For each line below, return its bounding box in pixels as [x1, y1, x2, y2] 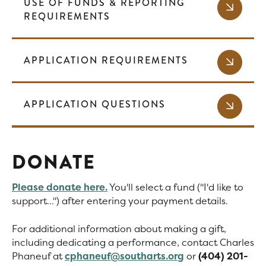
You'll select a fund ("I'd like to [107, 180, 243, 194]
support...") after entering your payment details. [12, 194, 228, 207]
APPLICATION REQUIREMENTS [24, 53, 188, 67]
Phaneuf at [12, 249, 65, 262]
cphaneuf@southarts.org [65, 249, 184, 262]
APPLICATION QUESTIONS [24, 97, 166, 111]
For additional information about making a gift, [12, 221, 226, 235]
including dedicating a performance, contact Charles [12, 235, 254, 249]
